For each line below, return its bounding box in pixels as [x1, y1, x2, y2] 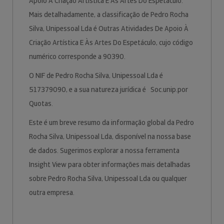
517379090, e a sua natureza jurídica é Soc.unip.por [29, 85, 188, 94]
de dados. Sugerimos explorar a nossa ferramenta [29, 146, 179, 155]
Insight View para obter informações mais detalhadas [29, 160, 190, 169]
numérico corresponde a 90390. [29, 52, 127, 61]
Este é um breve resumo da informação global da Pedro [29, 118, 194, 127]
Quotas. [29, 99, 54, 108]
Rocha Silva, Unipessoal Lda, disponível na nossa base [29, 132, 191, 141]
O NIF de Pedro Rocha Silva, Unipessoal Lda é [29, 71, 163, 80]
